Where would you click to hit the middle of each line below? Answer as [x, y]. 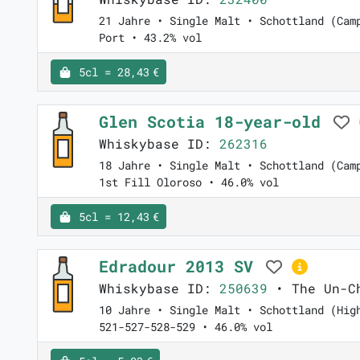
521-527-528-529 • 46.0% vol [186, 327]
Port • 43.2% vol [150, 38]
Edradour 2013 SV [181, 266]
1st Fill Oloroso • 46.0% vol [189, 182]
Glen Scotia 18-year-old [215, 122]
